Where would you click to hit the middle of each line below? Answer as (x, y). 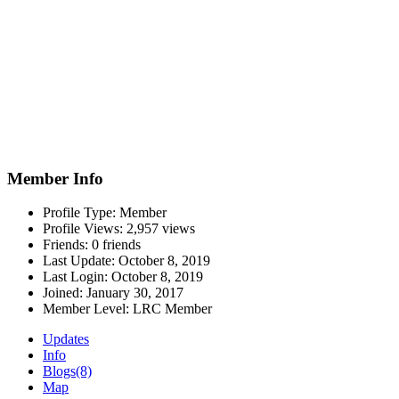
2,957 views (159, 229)
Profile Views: (83, 229)
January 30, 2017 (135, 293)
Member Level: (86, 309)
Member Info (55, 178)
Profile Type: (79, 213)
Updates (66, 339)
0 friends (114, 245)
